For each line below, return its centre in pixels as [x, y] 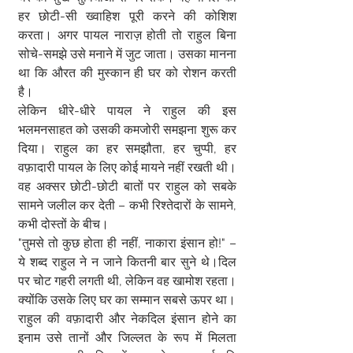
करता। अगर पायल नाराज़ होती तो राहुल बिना [127, 35]
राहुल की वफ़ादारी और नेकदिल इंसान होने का [127, 319]
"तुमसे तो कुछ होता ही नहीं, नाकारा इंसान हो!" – [127, 243]
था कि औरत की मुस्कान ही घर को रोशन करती [127, 73]
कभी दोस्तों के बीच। [63, 224]
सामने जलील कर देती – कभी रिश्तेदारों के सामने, [127, 205]
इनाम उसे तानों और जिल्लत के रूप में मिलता [127, 338]
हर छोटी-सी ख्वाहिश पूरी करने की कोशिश [127, 16]
